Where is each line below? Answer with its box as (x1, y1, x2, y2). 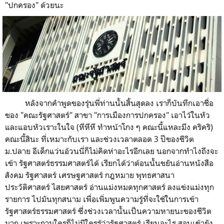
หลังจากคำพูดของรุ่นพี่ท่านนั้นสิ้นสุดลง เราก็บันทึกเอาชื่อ (5, 97, 213, 108)
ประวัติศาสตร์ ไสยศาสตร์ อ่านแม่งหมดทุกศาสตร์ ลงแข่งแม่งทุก (5, 181, 214, 192)
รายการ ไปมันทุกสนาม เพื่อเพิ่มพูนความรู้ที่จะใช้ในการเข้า (5, 193, 198, 204)
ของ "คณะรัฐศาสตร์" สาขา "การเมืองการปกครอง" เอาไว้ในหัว (5, 109, 210, 120)
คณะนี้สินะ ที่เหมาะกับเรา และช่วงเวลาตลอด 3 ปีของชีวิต (5, 133, 194, 144)
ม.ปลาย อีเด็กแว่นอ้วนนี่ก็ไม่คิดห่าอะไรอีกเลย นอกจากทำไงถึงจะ (5, 145, 218, 156)
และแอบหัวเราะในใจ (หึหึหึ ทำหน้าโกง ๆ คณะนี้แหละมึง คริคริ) (5, 121, 213, 132)
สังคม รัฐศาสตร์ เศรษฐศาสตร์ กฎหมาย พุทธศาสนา (5, 169, 174, 180)
